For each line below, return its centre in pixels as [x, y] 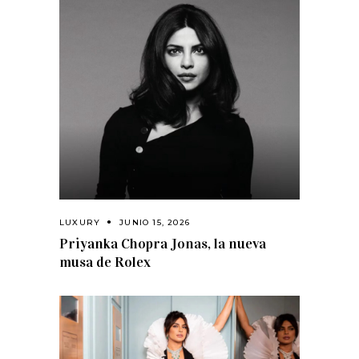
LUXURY [80, 222]
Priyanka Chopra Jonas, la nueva [163, 243]
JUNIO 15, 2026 [155, 222]
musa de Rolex [105, 262]
